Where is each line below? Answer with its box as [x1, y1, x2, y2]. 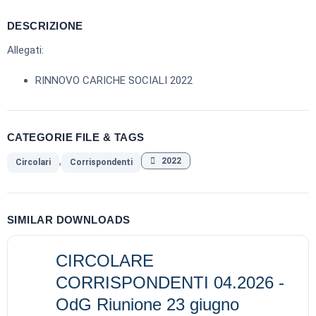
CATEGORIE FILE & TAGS [7, 131, 145, 143]
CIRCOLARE [56, 251, 154, 270]
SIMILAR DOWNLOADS [7, 214, 130, 226]
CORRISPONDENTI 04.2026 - [56, 273, 284, 292]
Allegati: [7, 44, 44, 56]
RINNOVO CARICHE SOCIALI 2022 [35, 74, 193, 87]
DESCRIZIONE [7, 20, 83, 32]
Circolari [16, 157, 51, 167]
